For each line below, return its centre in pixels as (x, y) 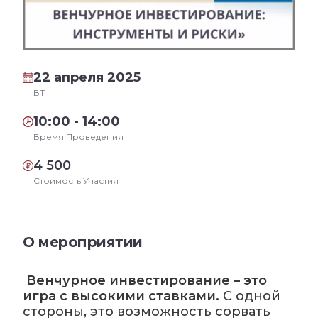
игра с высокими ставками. (121, 296)
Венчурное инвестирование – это (145, 281)
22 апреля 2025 (87, 78)
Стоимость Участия (76, 181)
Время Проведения (78, 137)
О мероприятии (83, 242)
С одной (250, 296)
